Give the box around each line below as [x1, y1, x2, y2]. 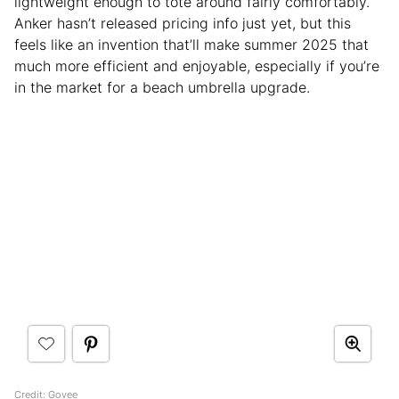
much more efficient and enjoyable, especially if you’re [14, 56, 379, 75]
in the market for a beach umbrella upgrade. [14, 77, 310, 96]
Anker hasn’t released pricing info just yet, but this [14, 13, 351, 32]
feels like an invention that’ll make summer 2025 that [14, 35, 369, 53]
